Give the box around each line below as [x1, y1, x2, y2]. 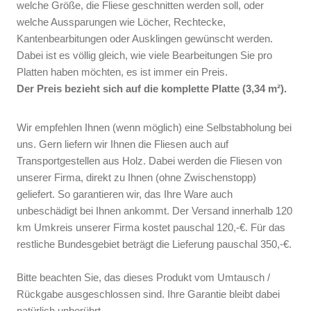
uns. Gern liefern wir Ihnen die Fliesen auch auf [17, 138, 228, 150]
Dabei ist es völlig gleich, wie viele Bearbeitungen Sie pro [17, 49, 272, 61]
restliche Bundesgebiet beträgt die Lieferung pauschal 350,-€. [17, 238, 294, 250]
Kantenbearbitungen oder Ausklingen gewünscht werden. [17, 33, 273, 44]
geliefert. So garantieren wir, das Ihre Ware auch [17, 188, 233, 200]
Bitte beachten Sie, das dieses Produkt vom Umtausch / [17, 271, 270, 283]
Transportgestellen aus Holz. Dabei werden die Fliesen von [17, 155, 282, 167]
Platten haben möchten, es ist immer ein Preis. [17, 66, 230, 78]
